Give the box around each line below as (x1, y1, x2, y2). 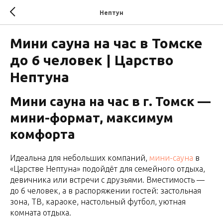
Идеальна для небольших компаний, (10, 153, 149, 162)
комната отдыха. (10, 208, 71, 217)
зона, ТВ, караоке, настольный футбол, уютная (10, 197, 186, 206)
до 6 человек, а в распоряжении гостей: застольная (10, 186, 201, 195)
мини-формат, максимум (10, 111, 173, 125)
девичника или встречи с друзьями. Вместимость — (10, 175, 205, 184)
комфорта (10, 127, 75, 141)
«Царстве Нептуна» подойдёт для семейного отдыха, (10, 164, 205, 173)
